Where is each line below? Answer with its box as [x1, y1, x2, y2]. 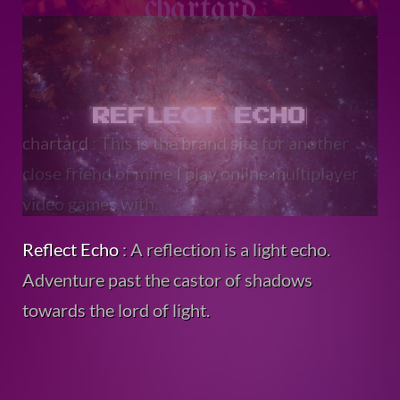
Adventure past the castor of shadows [22, 268, 312, 290]
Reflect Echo [22, 237, 119, 260]
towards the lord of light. [22, 298, 210, 321]
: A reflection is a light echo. [119, 237, 330, 260]
